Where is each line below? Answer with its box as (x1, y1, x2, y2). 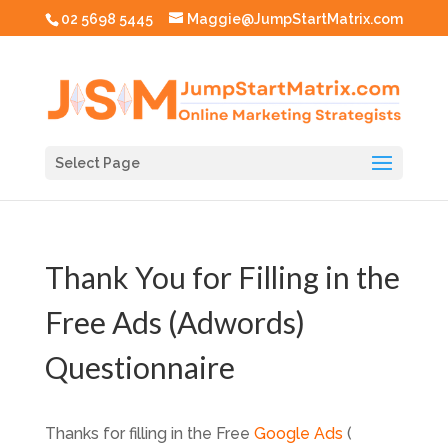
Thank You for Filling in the (44, 259, 400, 295)
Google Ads (253, 424, 343, 443)
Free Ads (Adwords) (44, 304, 305, 340)
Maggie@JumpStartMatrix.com (186, 10, 403, 27)
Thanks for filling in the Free (44, 424, 254, 443)
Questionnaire (44, 349, 235, 385)
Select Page (54, 154, 140, 171)
